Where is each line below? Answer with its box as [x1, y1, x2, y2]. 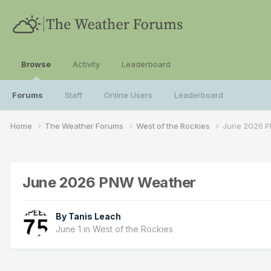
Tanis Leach [68, 211, 121, 222]
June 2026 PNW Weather [22, 173, 196, 191]
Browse [21, 59, 51, 69]
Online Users [104, 90, 152, 100]
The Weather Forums [45, 120, 125, 131]
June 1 [56, 224, 81, 235]
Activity [73, 59, 100, 69]
